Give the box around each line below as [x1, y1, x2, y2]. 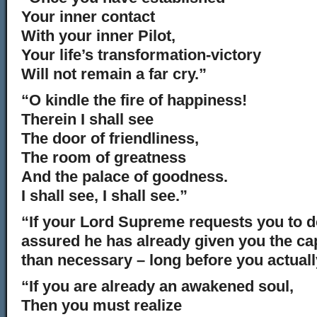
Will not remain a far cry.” [21, 65, 207, 83]
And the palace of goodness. [21, 168, 228, 185]
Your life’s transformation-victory [21, 46, 261, 64]
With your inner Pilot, [21, 27, 175, 45]
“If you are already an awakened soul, [21, 277, 294, 295]
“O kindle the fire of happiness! [21, 91, 247, 109]
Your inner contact [21, 8, 155, 25]
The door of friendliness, [21, 129, 199, 147]
